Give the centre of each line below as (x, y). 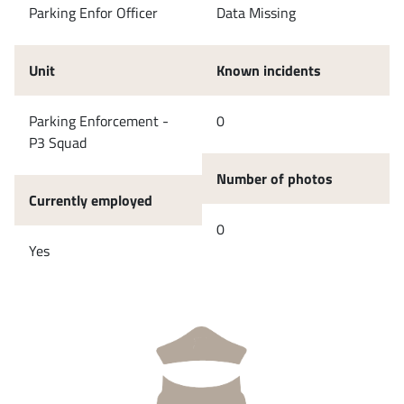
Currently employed (91, 200)
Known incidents (269, 70)
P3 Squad (58, 142)
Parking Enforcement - (99, 120)
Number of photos (275, 178)
